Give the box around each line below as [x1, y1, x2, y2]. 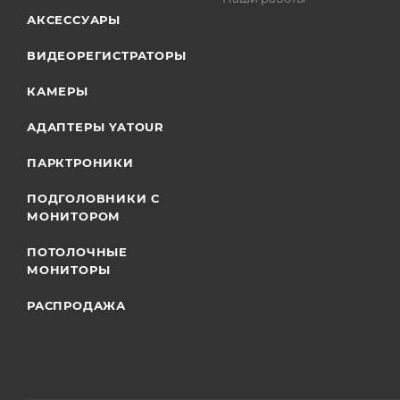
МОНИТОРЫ [27, 262, 111, 277]
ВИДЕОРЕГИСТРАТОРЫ [27, 48, 187, 62]
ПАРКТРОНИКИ [27, 155, 134, 170]
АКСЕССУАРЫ [27, 12, 121, 27]
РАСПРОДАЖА [27, 298, 126, 312]
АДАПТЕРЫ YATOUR [27, 120, 164, 134]
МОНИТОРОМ [27, 209, 121, 223]
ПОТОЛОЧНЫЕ [27, 245, 129, 259]
